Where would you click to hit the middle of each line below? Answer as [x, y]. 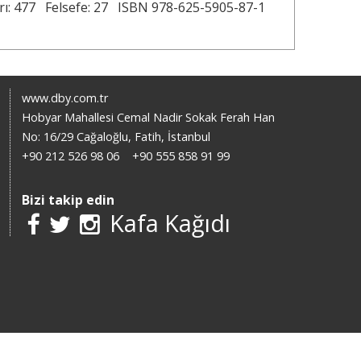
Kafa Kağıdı [170, 223]
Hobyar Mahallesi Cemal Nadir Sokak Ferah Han [149, 118]
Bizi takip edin [68, 200]
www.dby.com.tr [65, 98]
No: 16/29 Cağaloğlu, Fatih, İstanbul [116, 137]
